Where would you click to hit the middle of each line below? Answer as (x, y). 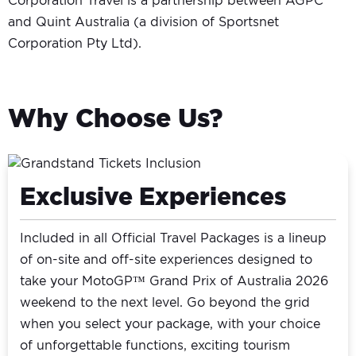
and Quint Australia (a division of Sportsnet (143, 23)
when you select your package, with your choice (170, 325)
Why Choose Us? (115, 120)
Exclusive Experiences (153, 198)
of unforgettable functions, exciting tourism (155, 346)
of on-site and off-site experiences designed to (166, 260)
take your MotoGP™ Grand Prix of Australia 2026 (174, 282)
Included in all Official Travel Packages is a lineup (173, 239)
